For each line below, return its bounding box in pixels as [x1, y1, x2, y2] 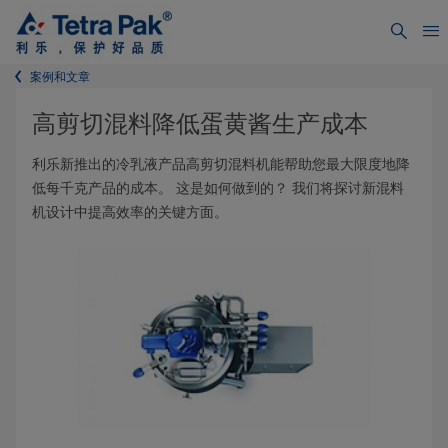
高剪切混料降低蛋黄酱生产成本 [32, 109, 368, 138]
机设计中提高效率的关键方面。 [32, 203, 228, 221]
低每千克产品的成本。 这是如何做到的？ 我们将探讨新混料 [32, 179, 404, 197]
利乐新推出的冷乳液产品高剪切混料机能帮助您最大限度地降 [32, 155, 410, 173]
